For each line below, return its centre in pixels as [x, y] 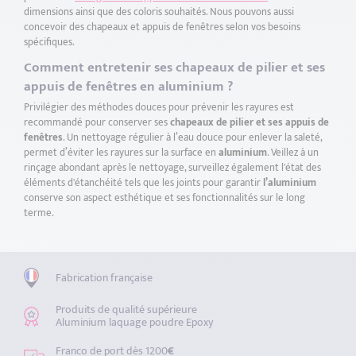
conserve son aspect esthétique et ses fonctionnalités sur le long [164, 198]
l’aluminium [290, 183]
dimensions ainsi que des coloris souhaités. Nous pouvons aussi [159, 12]
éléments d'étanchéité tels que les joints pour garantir [143, 183]
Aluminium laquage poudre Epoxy [134, 322]
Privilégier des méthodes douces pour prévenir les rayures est [159, 107]
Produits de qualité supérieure [126, 310]
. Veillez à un [293, 153]
